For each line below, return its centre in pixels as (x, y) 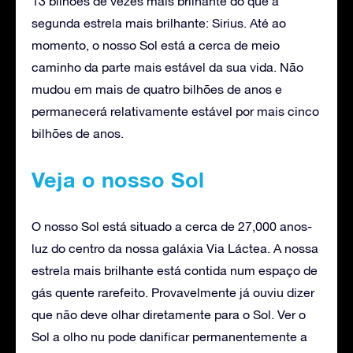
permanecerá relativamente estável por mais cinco (175, 111)
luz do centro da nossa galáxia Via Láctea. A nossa (175, 248)
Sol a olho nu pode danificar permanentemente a (169, 336)
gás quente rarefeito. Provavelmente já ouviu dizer (173, 292)
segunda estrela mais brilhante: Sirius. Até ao (159, 22)
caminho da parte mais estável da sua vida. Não (167, 67)
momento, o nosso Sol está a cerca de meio (156, 45)
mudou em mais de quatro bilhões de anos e (157, 89)
